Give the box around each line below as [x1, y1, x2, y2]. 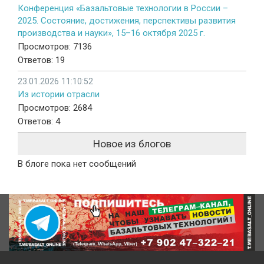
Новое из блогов [93, 137, 171, 150]
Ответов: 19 [18, 54, 65, 65]
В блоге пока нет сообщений [18, 158, 136, 169]
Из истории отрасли [18, 88, 100, 100]
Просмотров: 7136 [18, 41, 92, 52]
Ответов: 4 [18, 115, 60, 127]
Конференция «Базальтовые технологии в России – [18, 2, 228, 14]
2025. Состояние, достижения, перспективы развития [18, 15, 236, 26]
